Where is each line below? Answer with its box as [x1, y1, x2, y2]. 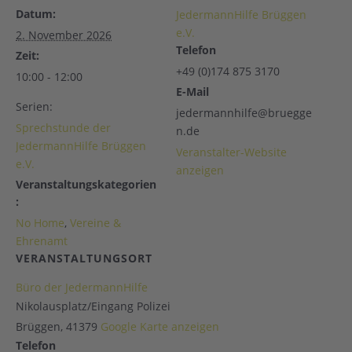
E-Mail [176, 84, 209, 99]
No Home [16, 215, 64, 230]
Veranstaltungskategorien [16, 177, 156, 192]
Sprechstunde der [16, 120, 111, 135]
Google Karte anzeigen [101, 319, 219, 334]
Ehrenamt [16, 233, 68, 248]
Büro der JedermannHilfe [16, 280, 148, 295]
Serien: [16, 99, 53, 114]
